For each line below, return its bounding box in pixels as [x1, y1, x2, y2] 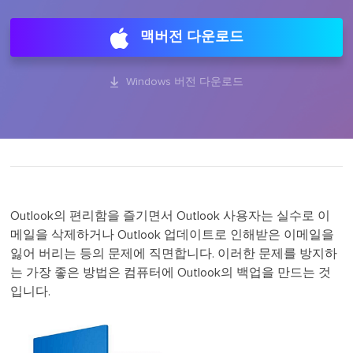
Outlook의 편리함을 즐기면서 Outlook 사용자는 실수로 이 [10, 210, 331, 222]
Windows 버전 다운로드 [123, 76, 244, 87]
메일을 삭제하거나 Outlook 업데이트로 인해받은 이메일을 [10, 229, 335, 241]
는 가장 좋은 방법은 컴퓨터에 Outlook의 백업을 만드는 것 [10, 266, 332, 279]
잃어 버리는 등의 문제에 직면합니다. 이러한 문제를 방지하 [10, 247, 338, 260]
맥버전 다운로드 [140, 30, 244, 44]
